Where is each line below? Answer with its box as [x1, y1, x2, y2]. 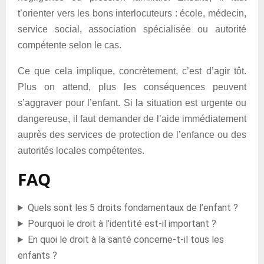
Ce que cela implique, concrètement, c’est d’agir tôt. [18, 66, 246, 76]
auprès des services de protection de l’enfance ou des [18, 130, 246, 140]
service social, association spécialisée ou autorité [18, 24, 246, 34]
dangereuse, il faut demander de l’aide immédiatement [18, 114, 246, 124]
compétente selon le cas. [18, 40, 121, 50]
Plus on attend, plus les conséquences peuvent [18, 82, 246, 92]
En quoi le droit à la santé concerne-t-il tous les [27, 234, 224, 245]
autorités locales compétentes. [18, 146, 144, 156]
